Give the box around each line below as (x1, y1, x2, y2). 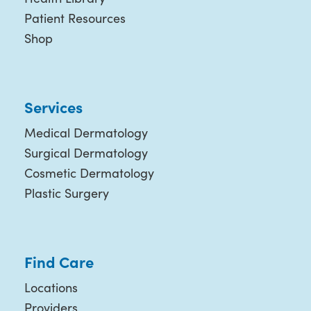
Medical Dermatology (24, 124, 148, 141)
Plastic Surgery (24, 184, 109, 201)
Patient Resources (24, 9, 126, 26)
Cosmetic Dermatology (24, 164, 154, 181)
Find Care (24, 250, 94, 272)
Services (24, 95, 83, 117)
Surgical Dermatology (24, 144, 148, 161)
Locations (24, 278, 78, 296)
